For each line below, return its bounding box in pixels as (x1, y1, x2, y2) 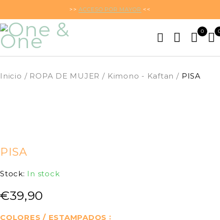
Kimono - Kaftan (107, 71, 174, 81)
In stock (27, 169, 60, 178)
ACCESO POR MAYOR (79, 6, 141, 13)
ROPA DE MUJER (29, 71, 100, 81)
